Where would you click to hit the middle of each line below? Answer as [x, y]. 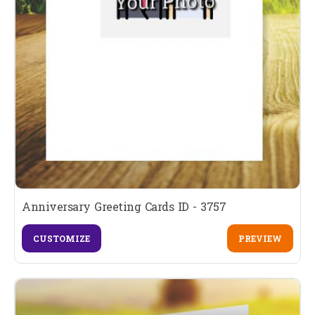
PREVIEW [260, 239]
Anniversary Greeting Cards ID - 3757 [124, 207]
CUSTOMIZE [62, 239]
